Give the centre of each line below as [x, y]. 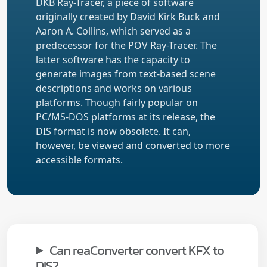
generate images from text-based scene [126, 74]
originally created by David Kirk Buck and [128, 16]
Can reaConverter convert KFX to [137, 250]
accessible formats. [79, 159]
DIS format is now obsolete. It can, [113, 131]
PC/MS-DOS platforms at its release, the [125, 117]
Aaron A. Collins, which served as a [113, 31]
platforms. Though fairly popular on [117, 102]
